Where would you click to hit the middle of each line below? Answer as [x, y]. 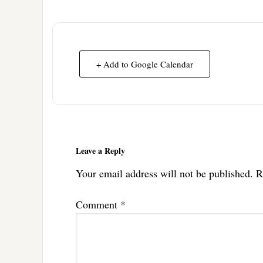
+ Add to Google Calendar [145, 64]
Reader [68, 128]
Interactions [79, 140]
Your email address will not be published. [164, 173]
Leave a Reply [100, 150]
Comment [98, 204]
